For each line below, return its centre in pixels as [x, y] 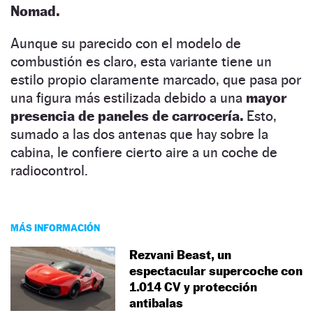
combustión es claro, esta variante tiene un [141, 61]
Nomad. [35, 11]
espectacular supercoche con [216, 270]
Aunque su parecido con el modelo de [126, 43]
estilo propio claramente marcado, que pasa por [156, 79]
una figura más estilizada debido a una [128, 97]
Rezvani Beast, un [180, 254]
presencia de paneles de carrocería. [127, 116]
